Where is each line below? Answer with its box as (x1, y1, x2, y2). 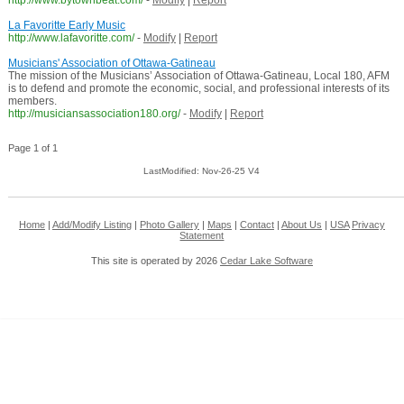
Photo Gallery (139, 219, 199, 231)
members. (7, 95, 57, 108)
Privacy (351, 219, 385, 231)
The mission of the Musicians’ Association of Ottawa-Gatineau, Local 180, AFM (7, 69, 390, 83)
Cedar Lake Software (219, 255, 313, 267)
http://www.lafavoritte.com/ (7, 32, 134, 45)
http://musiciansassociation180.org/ (7, 107, 180, 121)
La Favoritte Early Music (7, 19, 125, 32)
